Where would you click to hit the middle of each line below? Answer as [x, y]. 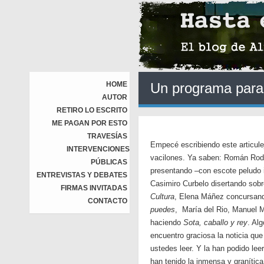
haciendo [167, 222]
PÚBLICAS [109, 162]
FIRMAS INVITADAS [94, 188]
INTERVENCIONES [98, 149]
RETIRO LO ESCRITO [92, 110]
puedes [163, 209]
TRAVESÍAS [107, 136]
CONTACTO [108, 201]
